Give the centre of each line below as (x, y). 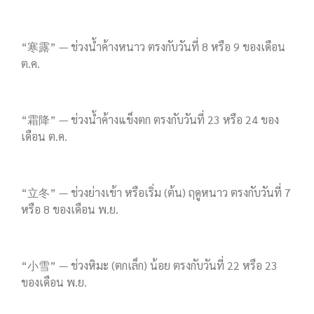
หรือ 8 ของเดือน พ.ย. (70, 210)
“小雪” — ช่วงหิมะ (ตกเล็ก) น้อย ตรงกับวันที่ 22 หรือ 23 (149, 266)
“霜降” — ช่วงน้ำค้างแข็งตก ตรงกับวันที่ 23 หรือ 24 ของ (150, 120)
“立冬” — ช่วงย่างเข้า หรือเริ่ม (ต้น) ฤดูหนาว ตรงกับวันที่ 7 (156, 193)
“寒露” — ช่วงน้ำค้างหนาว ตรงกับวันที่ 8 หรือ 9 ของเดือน (153, 47)
